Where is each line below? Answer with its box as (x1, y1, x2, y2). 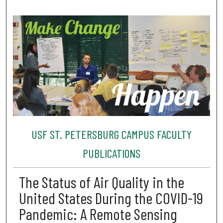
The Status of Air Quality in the (18, 172, 184, 191)
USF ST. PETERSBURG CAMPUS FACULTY (31, 127, 192, 142)
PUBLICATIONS (82, 146, 140, 161)
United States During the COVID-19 (18, 188, 203, 207)
